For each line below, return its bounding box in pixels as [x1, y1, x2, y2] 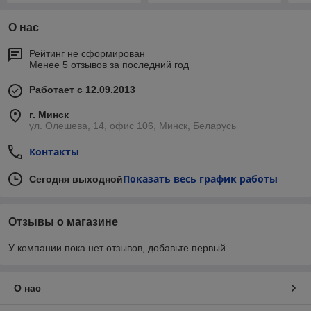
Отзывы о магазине [8, 216, 118, 228]
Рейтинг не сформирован [29, 48, 145, 60]
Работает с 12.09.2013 [29, 84, 135, 96]
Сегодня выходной [29, 174, 123, 185]
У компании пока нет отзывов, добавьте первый [8, 242, 226, 254]
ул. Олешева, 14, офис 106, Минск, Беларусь [29, 120, 236, 132]
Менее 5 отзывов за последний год [29, 59, 189, 71]
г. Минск [29, 109, 69, 121]
